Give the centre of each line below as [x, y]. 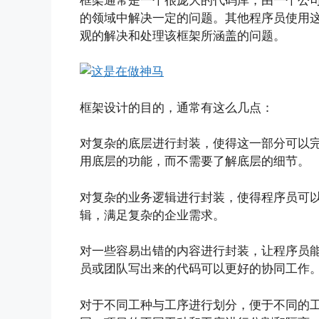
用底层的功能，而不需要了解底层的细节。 [195, 161]
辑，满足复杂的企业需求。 [152, 215]
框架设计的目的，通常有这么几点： [177, 107]
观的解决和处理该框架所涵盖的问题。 [183, 35]
